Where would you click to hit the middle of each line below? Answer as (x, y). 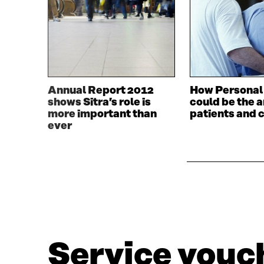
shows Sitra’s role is (99, 103)
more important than (102, 115)
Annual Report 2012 (100, 91)
